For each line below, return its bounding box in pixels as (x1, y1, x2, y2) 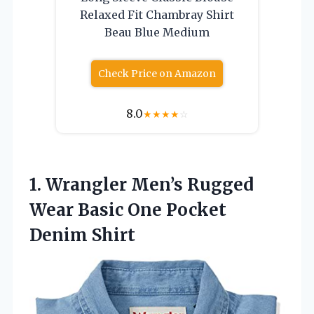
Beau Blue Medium (104, 25, 210, 39)
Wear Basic (29, 198, 128, 221)
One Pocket (128, 198, 226, 221)
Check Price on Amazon (98, 67, 216, 80)
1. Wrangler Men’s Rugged (29, 173, 254, 196)
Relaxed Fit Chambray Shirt (80, 7, 234, 22)
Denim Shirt (29, 224, 135, 246)
